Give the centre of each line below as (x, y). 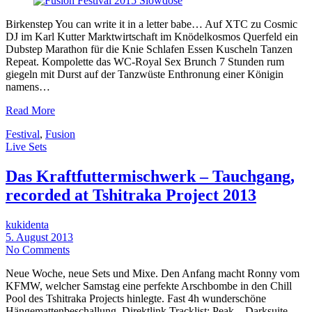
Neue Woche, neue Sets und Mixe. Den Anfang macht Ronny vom (153, 274)
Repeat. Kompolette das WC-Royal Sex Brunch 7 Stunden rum (145, 62)
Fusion (60, 134)
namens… (28, 87)
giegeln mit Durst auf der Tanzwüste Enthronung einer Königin (145, 75)
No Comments (38, 250)
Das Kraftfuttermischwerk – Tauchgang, (150, 177)
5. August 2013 (39, 237)
